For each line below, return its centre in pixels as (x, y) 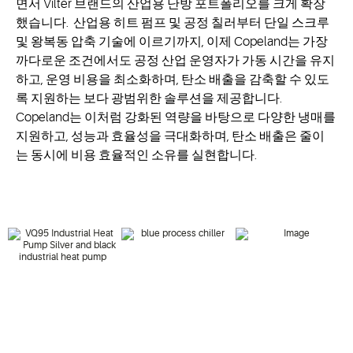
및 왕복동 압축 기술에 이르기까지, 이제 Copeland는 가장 (172, 41)
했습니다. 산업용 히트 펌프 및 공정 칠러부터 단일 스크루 (173, 22)
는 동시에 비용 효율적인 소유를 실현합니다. (136, 155)
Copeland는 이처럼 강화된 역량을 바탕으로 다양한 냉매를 (176, 117)
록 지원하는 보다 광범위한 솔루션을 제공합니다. (149, 98)
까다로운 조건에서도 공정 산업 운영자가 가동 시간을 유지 (175, 60)
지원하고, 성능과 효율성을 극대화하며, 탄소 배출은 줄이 (170, 136)
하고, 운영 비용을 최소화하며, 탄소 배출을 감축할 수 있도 (173, 79)
